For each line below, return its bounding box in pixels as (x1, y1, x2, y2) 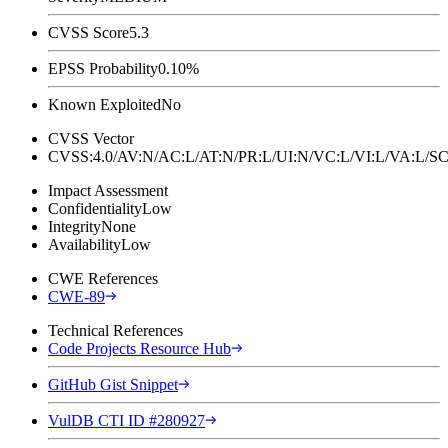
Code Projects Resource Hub (48, 339, 231, 357)
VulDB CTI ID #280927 (48, 411, 205, 429)
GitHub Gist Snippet (48, 375, 178, 393)
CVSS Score (48, 23, 129, 41)
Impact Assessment (48, 181, 168, 199)
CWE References (48, 269, 158, 287)
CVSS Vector (48, 129, 134, 147)
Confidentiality (48, 199, 142, 217)
